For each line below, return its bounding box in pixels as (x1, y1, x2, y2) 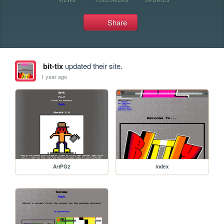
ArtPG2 (53, 162, 71, 170)
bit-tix (42, 60, 63, 71)
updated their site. (62, 60, 122, 71)
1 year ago (41, 72, 67, 80)
